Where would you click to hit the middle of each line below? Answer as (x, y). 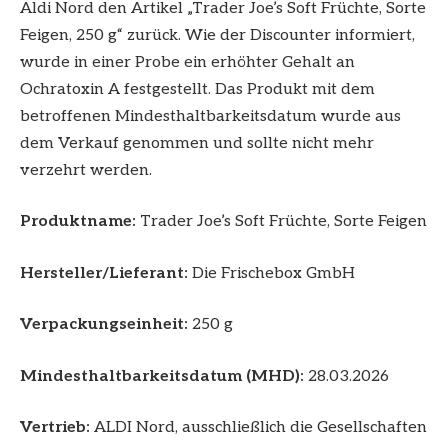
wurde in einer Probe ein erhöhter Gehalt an (187, 62)
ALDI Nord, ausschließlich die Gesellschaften (258, 428)
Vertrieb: (55, 428)
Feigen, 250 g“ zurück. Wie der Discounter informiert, (217, 35)
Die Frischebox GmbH (271, 273)
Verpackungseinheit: (104, 325)
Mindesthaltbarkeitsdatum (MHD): (162, 376)
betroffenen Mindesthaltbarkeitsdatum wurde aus (210, 116)
